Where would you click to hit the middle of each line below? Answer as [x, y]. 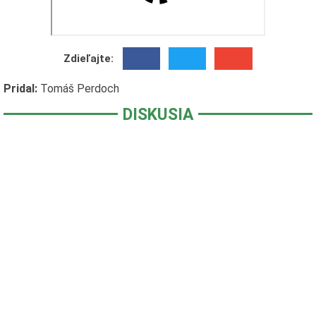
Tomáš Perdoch [79, 89]
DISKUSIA [158, 115]
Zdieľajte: [89, 58]
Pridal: [20, 89]
